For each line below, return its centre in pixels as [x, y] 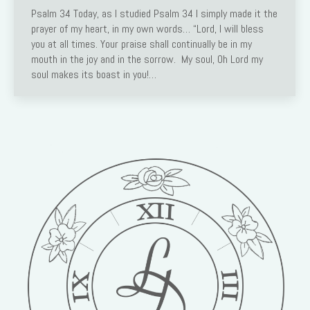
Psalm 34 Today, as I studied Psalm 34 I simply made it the [154, 14]
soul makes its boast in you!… [94, 75]
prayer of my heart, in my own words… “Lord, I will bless [147, 29]
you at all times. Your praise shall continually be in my [142, 44]
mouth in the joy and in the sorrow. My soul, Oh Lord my [147, 60]
